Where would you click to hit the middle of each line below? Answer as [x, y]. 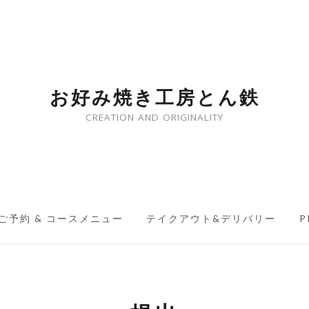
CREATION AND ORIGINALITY [155, 117]
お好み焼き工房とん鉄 [154, 97]
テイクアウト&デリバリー [211, 219]
